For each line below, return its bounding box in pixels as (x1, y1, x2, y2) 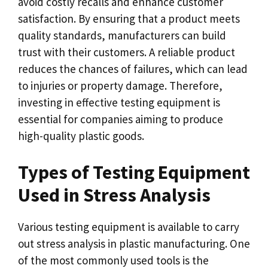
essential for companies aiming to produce (18, 111, 223, 126)
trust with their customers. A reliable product (18, 44, 235, 59)
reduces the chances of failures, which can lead (18, 61, 248, 76)
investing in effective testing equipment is (18, 95, 220, 109)
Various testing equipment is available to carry (18, 220, 239, 234)
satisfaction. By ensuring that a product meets (18, 11, 240, 26)
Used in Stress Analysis (18, 183, 211, 207)
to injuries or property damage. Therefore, (18, 78, 223, 93)
